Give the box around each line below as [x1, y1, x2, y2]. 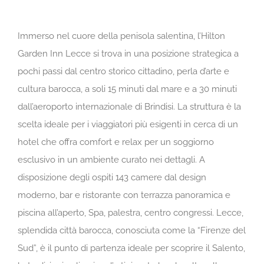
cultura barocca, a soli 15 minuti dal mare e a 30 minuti [18, 84, 237, 95]
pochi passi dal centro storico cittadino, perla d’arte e [18, 66, 229, 77]
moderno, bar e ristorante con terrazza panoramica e [18, 190, 230, 201]
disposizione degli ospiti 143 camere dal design [18, 172, 206, 183]
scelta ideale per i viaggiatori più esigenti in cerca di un [18, 119, 238, 130]
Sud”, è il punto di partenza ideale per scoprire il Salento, [18, 243, 245, 254]
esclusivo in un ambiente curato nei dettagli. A [18, 154, 205, 166]
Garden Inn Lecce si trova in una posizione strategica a [18, 48, 239, 60]
